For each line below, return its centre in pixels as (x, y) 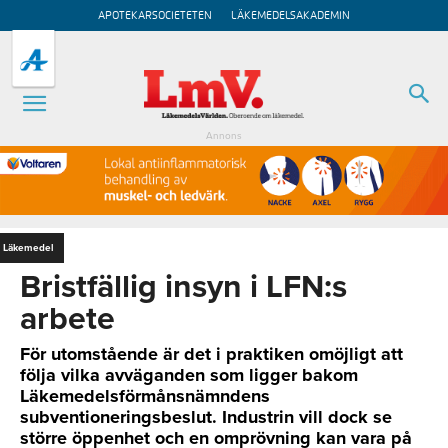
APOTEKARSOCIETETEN (155, 15)
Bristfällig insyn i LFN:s (183, 286)
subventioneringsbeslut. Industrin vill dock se (206, 416)
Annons (224, 136)
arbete (67, 318)
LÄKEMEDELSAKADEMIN (290, 15)
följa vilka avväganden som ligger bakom (189, 374)
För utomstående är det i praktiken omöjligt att (211, 353)
